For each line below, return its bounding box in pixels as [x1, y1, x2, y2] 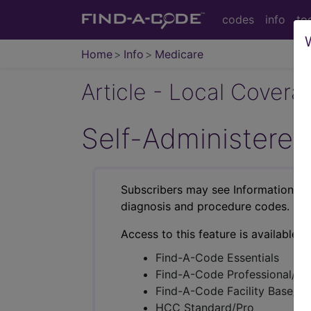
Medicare [154, 47, 203, 61]
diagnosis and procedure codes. [121, 199, 289, 213]
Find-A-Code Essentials [155, 250, 279, 264]
